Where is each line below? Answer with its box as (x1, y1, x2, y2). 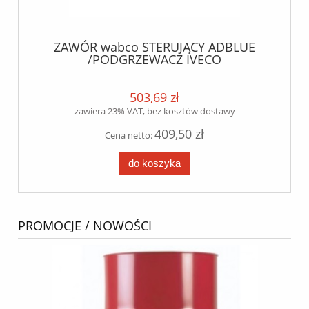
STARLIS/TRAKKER (103, 63, 206, 80)
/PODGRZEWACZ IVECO (88, 50, 221, 68)
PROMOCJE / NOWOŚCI (18, 217, 152, 235)
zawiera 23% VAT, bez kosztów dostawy (74, 105, 235, 118)
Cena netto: (105, 129, 154, 142)
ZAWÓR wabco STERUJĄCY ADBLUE (54, 38, 255, 55)
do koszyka (128, 157, 181, 169)
